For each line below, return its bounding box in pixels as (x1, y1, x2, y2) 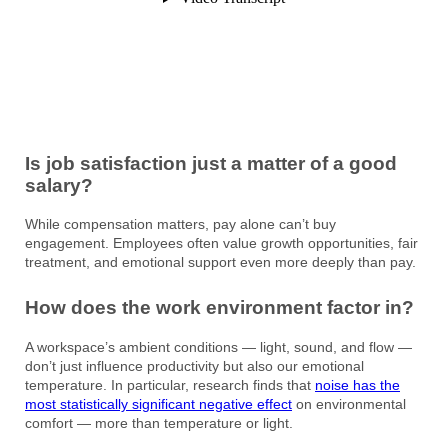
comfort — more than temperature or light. (25, 415, 293, 432)
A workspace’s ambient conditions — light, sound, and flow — (25, 339, 412, 356)
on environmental (292, 396, 406, 413)
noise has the (315, 377, 400, 394)
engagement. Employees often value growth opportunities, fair (25, 235, 418, 252)
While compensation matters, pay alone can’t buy (25, 216, 336, 233)
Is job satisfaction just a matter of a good (25, 152, 397, 174)
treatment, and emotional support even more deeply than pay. (25, 254, 416, 271)
